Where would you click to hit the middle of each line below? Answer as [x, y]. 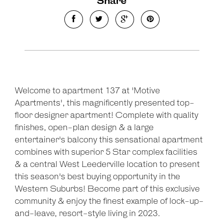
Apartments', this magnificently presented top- [105, 103]
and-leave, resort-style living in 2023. [87, 214]
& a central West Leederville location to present [107, 165]
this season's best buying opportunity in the [97, 177]
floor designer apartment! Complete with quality [107, 116]
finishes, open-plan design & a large [84, 128]
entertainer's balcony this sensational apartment [109, 140]
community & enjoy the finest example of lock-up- [109, 202]
